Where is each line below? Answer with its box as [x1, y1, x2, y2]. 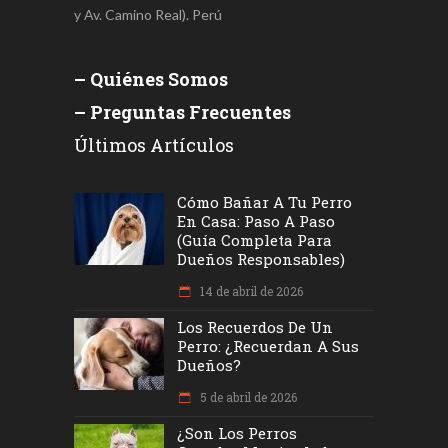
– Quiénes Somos [74, 67, 228, 92]
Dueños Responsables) [177, 249, 345, 270]
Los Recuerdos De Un [177, 317, 333, 338]
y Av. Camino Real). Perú [74, 6, 222, 24]
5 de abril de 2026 [197, 389, 297, 406]
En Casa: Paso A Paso [177, 211, 335, 232]
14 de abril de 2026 [197, 283, 303, 300]
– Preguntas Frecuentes [74, 100, 291, 125]
